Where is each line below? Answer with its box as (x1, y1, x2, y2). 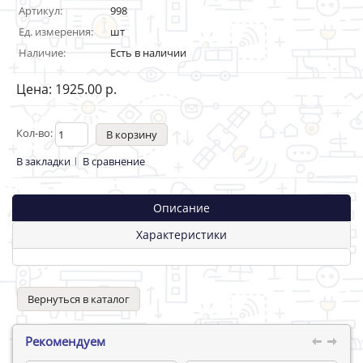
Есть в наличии (110, 45, 186, 61)
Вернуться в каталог (28, 292, 130, 307)
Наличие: (19, 45, 66, 61)
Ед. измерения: (19, 24, 93, 40)
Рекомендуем (25, 333, 105, 350)
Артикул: (19, 3, 62, 19)
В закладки (16, 154, 70, 169)
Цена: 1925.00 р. (16, 80, 117, 99)
